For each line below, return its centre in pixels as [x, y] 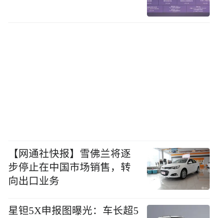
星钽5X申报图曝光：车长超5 [74, 210]
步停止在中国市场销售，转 [70, 167]
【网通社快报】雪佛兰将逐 [70, 154]
